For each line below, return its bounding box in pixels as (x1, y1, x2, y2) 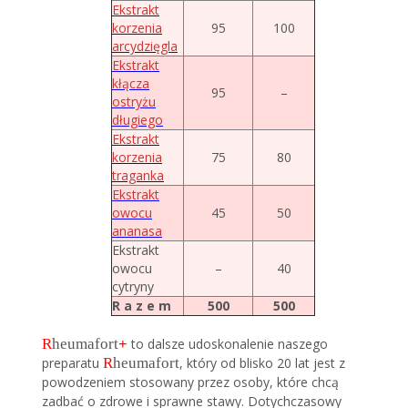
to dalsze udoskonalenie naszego (127, 334, 329, 352)
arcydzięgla (112, 36, 178, 55)
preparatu (42, 353, 104, 372)
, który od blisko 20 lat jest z (179, 353, 346, 372)
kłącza (112, 74, 149, 92)
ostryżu (112, 92, 156, 110)
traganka (112, 166, 164, 184)
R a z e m (112, 296, 171, 314)
